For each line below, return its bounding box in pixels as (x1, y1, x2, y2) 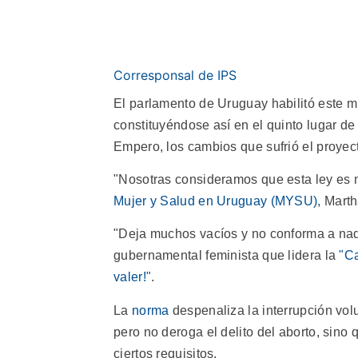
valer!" (113, 270, 152, 284)
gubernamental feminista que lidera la (113, 249, 340, 263)
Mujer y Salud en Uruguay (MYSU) (113, 193, 318, 208)
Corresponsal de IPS (113, 66, 237, 83)
